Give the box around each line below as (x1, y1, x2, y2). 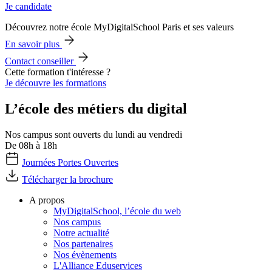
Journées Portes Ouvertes (22, 157, 118, 168)
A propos (29, 194, 64, 205)
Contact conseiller (5, 55, 76, 66)
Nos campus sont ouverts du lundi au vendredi (5, 129, 182, 140)
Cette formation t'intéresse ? (5, 66, 110, 77)
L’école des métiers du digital (5, 100, 187, 117)
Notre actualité (53, 227, 109, 238)
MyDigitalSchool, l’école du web (53, 205, 181, 216)
